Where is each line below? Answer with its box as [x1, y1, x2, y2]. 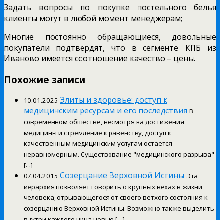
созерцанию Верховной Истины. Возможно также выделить [24, 204, 214, 213]
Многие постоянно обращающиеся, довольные [4, 31, 216, 42]
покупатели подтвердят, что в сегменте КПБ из [4, 42, 216, 53]
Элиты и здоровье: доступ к [60, 94, 167, 106]
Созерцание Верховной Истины [60, 170, 184, 181]
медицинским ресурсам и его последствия [24, 105, 187, 116]
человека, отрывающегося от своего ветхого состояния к [24, 193, 208, 202]
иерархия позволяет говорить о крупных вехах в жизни [24, 182, 202, 192]
